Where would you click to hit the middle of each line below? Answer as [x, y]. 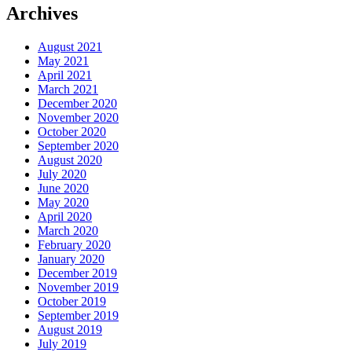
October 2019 [72, 301]
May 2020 [63, 202]
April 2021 [65, 75]
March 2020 [68, 230]
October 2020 [72, 131]
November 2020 [78, 117]
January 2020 [71, 258]
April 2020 [65, 216]
